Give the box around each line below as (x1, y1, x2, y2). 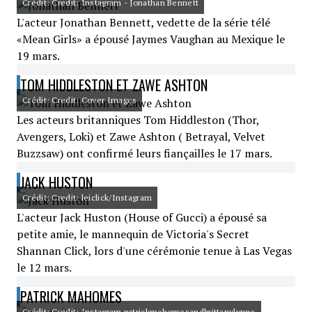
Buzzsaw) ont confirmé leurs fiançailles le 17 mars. (17, 146, 272, 161)
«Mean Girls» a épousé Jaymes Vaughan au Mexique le (17, 31, 285, 47)
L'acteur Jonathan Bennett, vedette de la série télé (17, 15, 270, 30)
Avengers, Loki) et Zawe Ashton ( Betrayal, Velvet (17, 129, 265, 144)
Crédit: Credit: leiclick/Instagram (22, 192, 153, 203)
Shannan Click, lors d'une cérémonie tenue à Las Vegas (17, 243, 292, 258)
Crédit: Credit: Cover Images (22, 95, 137, 105)
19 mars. (17, 48, 60, 63)
